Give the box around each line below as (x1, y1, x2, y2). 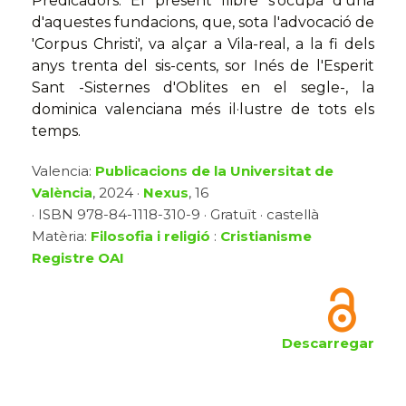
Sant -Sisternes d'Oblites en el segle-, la (32, 79, 374, 97)
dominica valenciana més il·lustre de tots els (32, 101, 374, 119)
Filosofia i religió (91, 227, 210, 246)
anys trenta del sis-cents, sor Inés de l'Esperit (32, 57, 374, 75)
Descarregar (282, 334, 374, 353)
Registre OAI (32, 249, 124, 267)
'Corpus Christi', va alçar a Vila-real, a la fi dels (32, 35, 374, 53)
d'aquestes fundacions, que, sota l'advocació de (32, 14, 374, 32)
